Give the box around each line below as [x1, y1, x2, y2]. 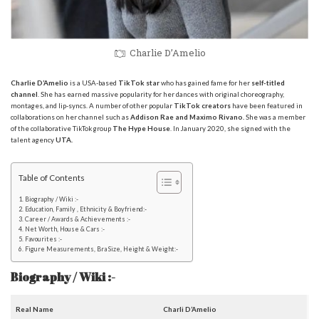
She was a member [246, 113, 305, 122]
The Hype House [111, 124, 170, 133]
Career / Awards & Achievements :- [24, 215, 130, 224]
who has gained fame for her [161, 78, 251, 88]
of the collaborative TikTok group [11, 124, 111, 133]
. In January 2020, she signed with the [170, 124, 291, 133]
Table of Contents [19, 172, 85, 182]
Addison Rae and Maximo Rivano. [129, 113, 246, 122]
